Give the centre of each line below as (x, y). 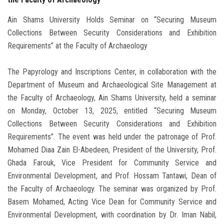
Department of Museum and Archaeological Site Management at (112, 85)
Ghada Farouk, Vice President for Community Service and (112, 163)
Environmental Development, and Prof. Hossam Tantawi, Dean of (112, 176)
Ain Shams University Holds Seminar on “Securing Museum (112, 20)
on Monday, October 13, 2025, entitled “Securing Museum (112, 111)
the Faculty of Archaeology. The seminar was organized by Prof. (112, 189)
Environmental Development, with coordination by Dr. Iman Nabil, (112, 215)
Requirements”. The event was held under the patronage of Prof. (112, 137)
